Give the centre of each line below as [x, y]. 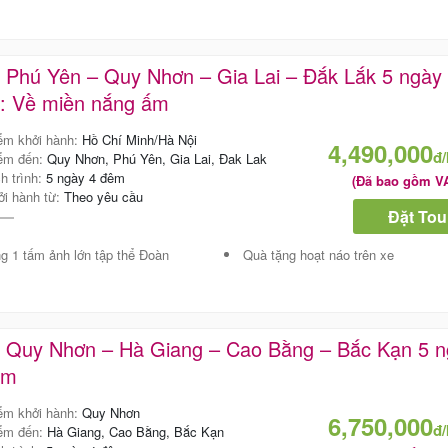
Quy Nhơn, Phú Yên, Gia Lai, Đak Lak [156, 159]
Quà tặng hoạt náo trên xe [319, 255]
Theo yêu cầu [103, 197]
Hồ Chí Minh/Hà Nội [139, 140]
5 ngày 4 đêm [85, 178]
